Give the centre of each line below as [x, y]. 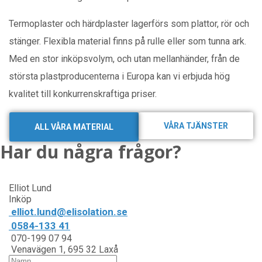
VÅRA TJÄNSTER [196, 125]
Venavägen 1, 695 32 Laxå [63, 249]
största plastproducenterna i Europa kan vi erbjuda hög [119, 76]
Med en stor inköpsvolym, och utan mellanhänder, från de [124, 58]
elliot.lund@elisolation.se [68, 211]
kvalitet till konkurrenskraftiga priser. [83, 94]
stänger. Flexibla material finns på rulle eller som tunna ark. [127, 41]
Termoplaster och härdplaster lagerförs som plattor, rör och [129, 23]
